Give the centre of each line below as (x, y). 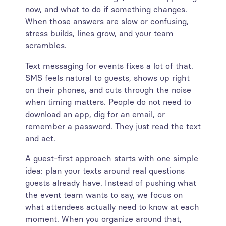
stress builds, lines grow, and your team (99, 34)
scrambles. (46, 46)
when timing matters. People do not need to (108, 102)
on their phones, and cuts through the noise (108, 90)
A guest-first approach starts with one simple (112, 159)
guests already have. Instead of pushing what (111, 183)
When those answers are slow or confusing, (107, 21)
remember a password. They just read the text (113, 126)
